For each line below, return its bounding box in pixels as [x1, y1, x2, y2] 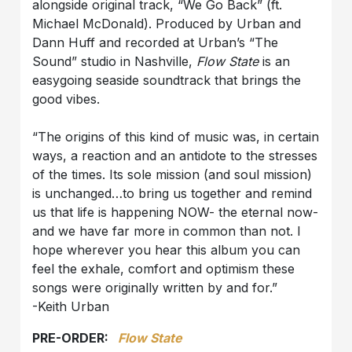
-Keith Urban [32, 299, 110, 315]
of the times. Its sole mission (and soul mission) [32, 167, 313, 183]
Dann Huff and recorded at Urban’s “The [32, 35, 279, 51]
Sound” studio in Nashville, [32, 53, 197, 70]
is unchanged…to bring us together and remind [32, 185, 313, 202]
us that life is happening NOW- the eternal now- [32, 204, 319, 221]
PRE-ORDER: [32, 330, 119, 346]
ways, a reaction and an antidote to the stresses [32, 148, 318, 164]
